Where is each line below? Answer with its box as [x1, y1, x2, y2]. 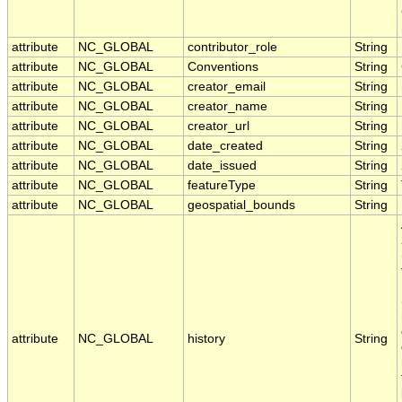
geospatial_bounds [188, 198, 295, 213]
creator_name [188, 100, 267, 114]
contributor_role [188, 40, 277, 55]
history [188, 332, 225, 346]
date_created [188, 139, 263, 153]
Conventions [188, 60, 258, 74]
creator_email [188, 80, 266, 94]
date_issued [188, 159, 257, 173]
